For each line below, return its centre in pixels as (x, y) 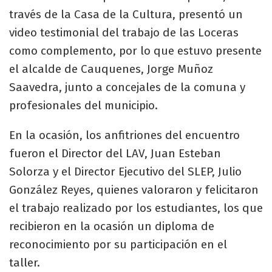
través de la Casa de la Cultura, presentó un (126, 15)
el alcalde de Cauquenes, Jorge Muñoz (111, 69)
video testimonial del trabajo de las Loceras (124, 33)
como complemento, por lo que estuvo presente (135, 51)
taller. (25, 263)
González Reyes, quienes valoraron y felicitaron (134, 190)
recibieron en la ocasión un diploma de (112, 226)
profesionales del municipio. (83, 106)
